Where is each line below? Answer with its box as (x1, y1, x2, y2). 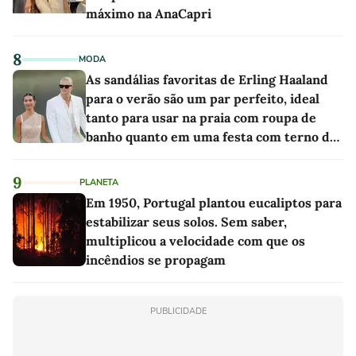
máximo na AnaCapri (86, 6, 211, 22)
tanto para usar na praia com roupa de (86, 110, 316, 126)
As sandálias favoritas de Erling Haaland (86, 72, 328, 88)
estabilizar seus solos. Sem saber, (86, 214, 287, 230)
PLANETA (79, 176, 118, 189)
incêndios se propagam (86, 252, 226, 269)
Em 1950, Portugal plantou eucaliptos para (86, 195, 342, 211)
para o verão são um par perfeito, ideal (86, 91, 319, 107)
